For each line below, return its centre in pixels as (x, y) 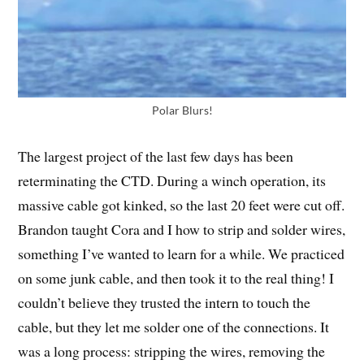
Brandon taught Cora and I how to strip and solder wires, (182, 230)
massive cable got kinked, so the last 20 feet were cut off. (182, 205)
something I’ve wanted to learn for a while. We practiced (182, 254)
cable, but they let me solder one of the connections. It (174, 327)
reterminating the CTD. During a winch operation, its (172, 181)
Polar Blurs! (182, 110)
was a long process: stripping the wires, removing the (172, 351)
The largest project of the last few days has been (156, 156)
